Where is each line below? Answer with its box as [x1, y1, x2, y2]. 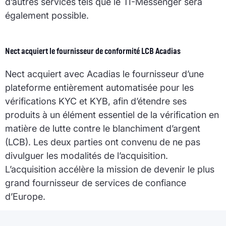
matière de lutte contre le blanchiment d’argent [5, 123, 200, 134]
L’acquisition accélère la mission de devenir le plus [5, 163, 214, 175]
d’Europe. [5, 191, 45, 202]
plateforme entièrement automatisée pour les [5, 82, 194, 93]
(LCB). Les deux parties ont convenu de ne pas [5, 136, 200, 147]
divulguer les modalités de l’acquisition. [5, 150, 168, 161]
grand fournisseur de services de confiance [5, 177, 186, 188]
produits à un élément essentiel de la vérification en [5, 109, 219, 120]
